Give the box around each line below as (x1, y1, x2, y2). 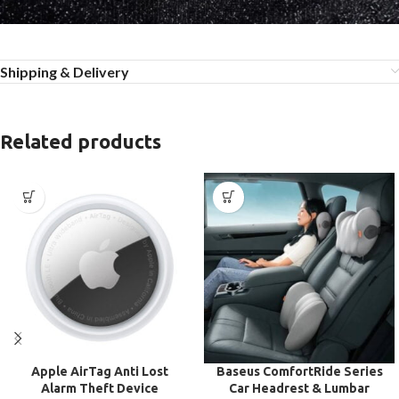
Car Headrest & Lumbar (229, 380, 370, 395)
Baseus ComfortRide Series (216, 363, 383, 379)
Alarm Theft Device (41, 380, 159, 395)
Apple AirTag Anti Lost (31, 363, 168, 379)
